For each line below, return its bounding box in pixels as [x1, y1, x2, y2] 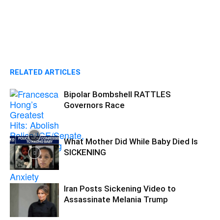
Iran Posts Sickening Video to [64, 184, 176, 193]
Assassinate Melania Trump [64, 194, 168, 204]
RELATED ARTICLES [10, 68, 81, 77]
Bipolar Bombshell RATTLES [64, 89, 171, 99]
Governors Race [64, 100, 125, 110]
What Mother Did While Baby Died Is [64, 137, 198, 146]
